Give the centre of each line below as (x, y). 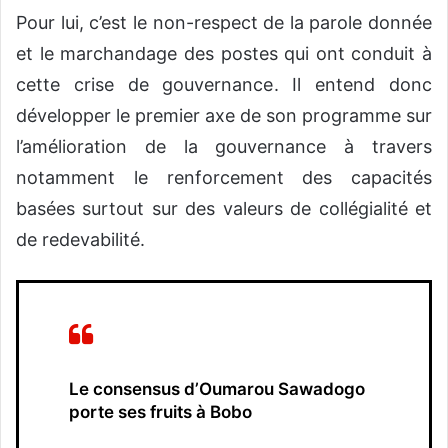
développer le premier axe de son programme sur (224, 116)
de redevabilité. (80, 240)
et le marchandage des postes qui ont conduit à (224, 54)
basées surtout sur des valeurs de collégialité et (224, 209)
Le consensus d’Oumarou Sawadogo (217, 389)
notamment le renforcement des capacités (224, 178)
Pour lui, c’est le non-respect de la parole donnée (224, 23)
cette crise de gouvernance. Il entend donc (224, 85)
